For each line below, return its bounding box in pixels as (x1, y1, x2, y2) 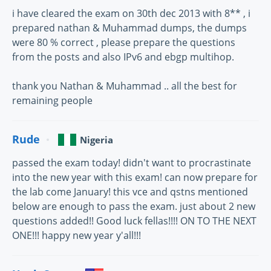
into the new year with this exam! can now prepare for (12, 170, 258, 184)
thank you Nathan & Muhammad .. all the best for (12, 79, 237, 93)
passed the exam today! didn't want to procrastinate (12, 155, 251, 169)
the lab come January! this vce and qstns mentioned (12, 184, 248, 198)
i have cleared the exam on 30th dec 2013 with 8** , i (12, 6, 250, 20)
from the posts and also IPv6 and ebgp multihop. (12, 50, 234, 64)
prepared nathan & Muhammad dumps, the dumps (12, 21, 247, 34)
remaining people (12, 93, 93, 107)
